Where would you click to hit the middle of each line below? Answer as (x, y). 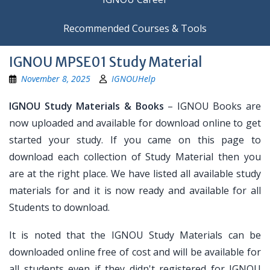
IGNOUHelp (133, 79)
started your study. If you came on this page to (135, 140)
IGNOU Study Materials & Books (86, 106)
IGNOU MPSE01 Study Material (106, 62)
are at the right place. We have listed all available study (135, 174)
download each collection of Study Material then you (135, 157)
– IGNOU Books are (212, 106)
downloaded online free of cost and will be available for (135, 252)
